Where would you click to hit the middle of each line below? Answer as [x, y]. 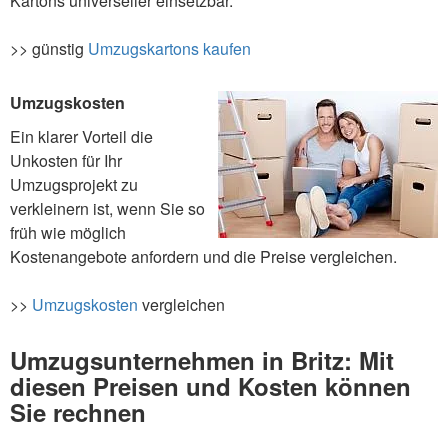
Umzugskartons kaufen [169, 49]
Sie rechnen [78, 411]
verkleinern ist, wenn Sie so [107, 209]
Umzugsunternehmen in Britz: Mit [202, 359]
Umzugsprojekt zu [74, 185]
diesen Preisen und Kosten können [210, 385]
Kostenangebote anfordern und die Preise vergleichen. [203, 257]
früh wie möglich [68, 233]
